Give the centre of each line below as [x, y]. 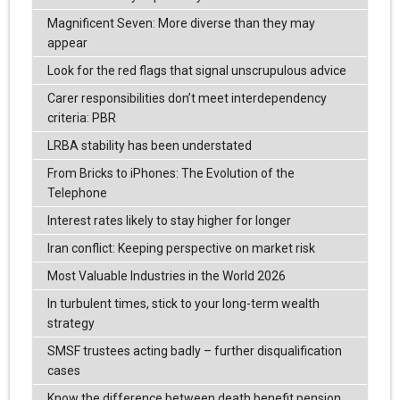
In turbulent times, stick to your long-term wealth [183, 304]
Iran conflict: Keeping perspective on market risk [181, 249]
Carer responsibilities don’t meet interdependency [187, 99]
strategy [71, 324]
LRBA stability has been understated [149, 146]
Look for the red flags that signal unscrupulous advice [196, 71]
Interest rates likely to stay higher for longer [169, 221]
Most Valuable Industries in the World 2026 [166, 276]
